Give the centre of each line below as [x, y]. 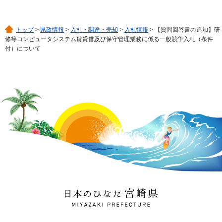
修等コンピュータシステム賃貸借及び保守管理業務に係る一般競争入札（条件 [109, 39]
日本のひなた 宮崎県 [97, 194]
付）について [23, 48]
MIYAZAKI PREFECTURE [106, 204]
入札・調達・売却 [94, 29]
